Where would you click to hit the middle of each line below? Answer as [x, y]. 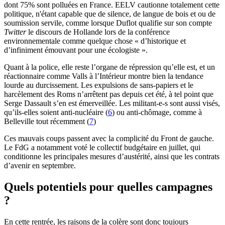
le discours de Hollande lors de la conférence [98, 32]
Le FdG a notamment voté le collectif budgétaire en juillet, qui [102, 147]
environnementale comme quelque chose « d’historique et [95, 41]
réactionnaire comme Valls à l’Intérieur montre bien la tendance [104, 76]
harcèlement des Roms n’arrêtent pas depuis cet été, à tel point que [109, 94]
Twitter [15, 32]
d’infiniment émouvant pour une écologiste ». [76, 50]
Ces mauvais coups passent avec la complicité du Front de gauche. [109, 138]
